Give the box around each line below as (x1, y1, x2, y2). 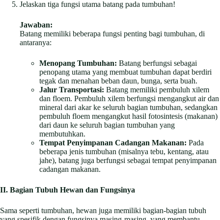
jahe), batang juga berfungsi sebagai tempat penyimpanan (39, 156, 217, 165)
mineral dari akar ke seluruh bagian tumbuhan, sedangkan (39, 103, 218, 111)
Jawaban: (20, 20, 53, 29)
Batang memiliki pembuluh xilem (104, 85, 209, 94)
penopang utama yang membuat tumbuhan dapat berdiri (39, 67, 212, 76)
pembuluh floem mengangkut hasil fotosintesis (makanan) (39, 111, 218, 120)
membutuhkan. (39, 129, 85, 138)
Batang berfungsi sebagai (117, 58, 197, 67)
